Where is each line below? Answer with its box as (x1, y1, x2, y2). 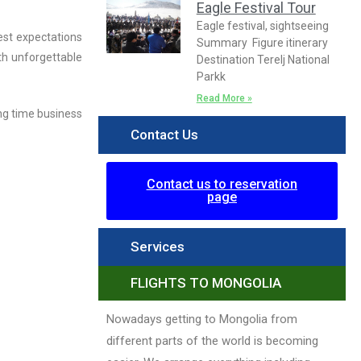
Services (131, 239, 185, 255)
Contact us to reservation (146, 176, 297, 193)
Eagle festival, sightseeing (196, 19, 329, 33)
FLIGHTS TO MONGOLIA (131, 275, 281, 292)
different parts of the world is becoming (106, 334, 318, 349)
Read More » (196, 93, 252, 105)
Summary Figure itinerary (196, 36, 328, 50)
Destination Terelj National (196, 53, 330, 67)
